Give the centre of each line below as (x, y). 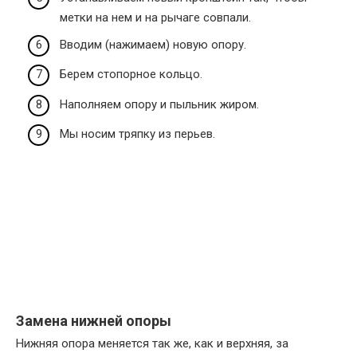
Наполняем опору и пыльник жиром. (159, 104)
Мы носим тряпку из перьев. (137, 134)
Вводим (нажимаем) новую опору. (153, 44)
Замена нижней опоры (94, 321)
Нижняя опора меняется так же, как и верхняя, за (152, 344)
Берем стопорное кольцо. (131, 75)
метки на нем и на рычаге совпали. (155, 18)
